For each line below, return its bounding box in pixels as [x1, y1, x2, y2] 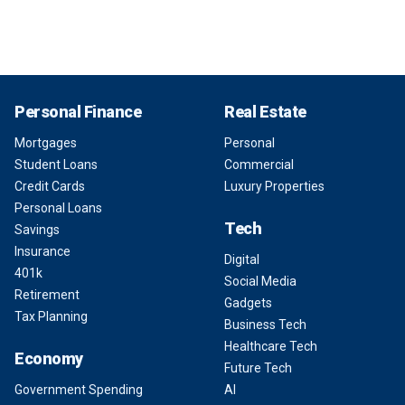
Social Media [224, 274, 297, 288]
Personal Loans [14, 201, 102, 215]
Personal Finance [14, 102, 142, 121]
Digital [224, 252, 259, 267]
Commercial [224, 157, 294, 172]
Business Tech [224, 317, 306, 332]
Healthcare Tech [224, 339, 317, 353]
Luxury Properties [224, 179, 325, 193]
